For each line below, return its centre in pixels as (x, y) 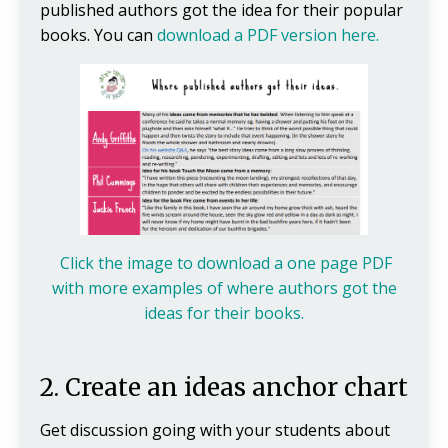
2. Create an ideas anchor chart (224, 388)
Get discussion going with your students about (215, 430)
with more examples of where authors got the (224, 288)
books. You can (98, 34)
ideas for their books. (224, 313)
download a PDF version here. (268, 34)
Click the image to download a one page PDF (224, 263)
